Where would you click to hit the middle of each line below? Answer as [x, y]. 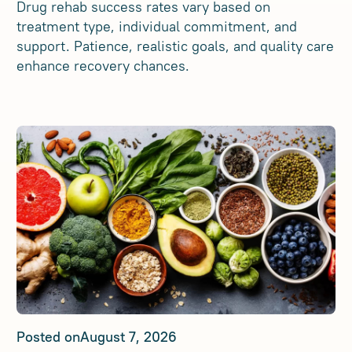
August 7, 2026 [129, 337]
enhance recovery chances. [103, 66]
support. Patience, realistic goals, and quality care [176, 46]
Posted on [49, 337]
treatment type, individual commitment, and [157, 26]
